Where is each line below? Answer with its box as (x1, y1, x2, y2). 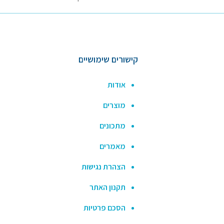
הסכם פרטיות (83, 202, 125, 213)
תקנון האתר (89, 181, 125, 192)
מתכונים (99, 120, 125, 131)
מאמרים (99, 140, 125, 151)
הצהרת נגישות (81, 161, 125, 172)
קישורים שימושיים (78, 53, 138, 65)
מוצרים (103, 99, 125, 110)
